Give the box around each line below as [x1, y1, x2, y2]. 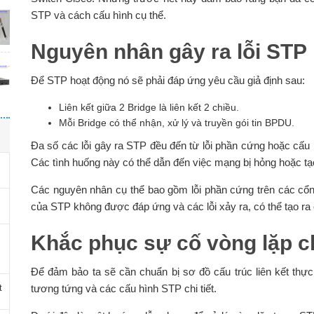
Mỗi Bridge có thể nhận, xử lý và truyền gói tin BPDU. [58, 117, 294, 129]
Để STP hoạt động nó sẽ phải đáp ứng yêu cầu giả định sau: [30, 74, 305, 87]
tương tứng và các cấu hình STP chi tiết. [30, 282, 217, 295]
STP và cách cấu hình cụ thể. [30, 9, 166, 22]
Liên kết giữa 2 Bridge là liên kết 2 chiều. [58, 102, 239, 114]
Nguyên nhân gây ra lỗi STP [30, 40, 307, 64]
